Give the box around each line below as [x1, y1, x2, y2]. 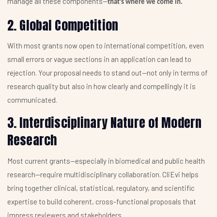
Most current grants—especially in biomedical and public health [7, 156, 205, 165]
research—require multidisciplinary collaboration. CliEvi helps [7, 170, 199, 179]
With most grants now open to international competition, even [7, 41, 204, 50]
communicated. [7, 95, 57, 105]
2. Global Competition [7, 15, 118, 35]
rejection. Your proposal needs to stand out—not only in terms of [7, 68, 208, 77]
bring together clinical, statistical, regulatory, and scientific [7, 183, 195, 192]
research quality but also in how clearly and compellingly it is [7, 82, 196, 91]
